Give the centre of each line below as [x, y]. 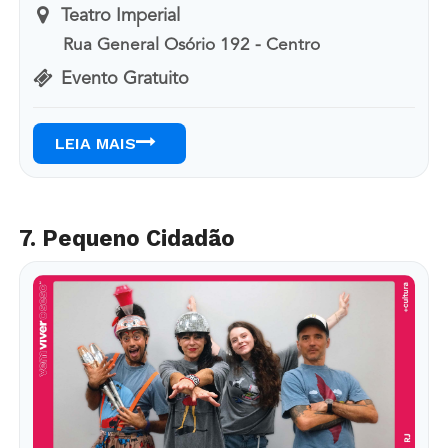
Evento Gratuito [124, 79]
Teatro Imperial [120, 15]
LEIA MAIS [95, 144]
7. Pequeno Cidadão [126, 237]
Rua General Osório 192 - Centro [192, 45]
